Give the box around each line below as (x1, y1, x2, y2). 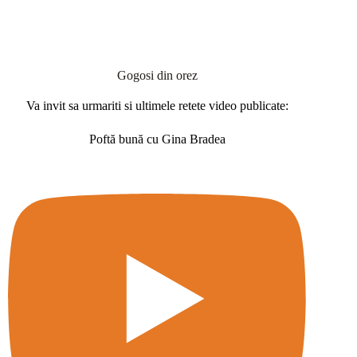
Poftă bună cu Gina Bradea (88, 132, 226, 147)
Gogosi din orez (116, 69, 198, 83)
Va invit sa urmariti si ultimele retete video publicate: (25, 99, 288, 113)
